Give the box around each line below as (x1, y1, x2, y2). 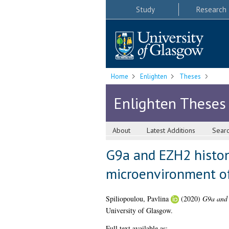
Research (196, 4, 226, 14)
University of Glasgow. (105, 205, 173, 216)
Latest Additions (147, 126, 196, 135)
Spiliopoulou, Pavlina (105, 194, 169, 204)
